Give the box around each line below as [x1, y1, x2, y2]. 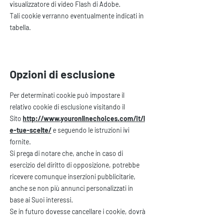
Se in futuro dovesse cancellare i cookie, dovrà [10, 207, 145, 216]
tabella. [10, 23, 31, 31]
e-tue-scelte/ [10, 126, 51, 134]
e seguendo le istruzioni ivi [51, 126, 129, 134]
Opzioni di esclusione [10, 67, 115, 81]
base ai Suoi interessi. [10, 196, 73, 204]
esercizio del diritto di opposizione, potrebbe [10, 161, 139, 169]
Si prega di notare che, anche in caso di [10, 149, 123, 157]
